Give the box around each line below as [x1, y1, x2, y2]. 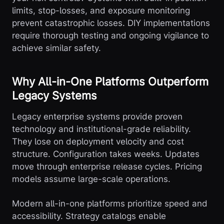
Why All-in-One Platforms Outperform [12, 75, 208, 88]
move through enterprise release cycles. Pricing [12, 161, 202, 172]
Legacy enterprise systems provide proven [12, 111, 182, 122]
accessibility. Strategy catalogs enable [12, 211, 166, 221]
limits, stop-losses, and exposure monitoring [12, 5, 190, 16]
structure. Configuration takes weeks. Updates [12, 149, 199, 159]
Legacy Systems [12, 89, 97, 102]
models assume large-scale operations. [12, 174, 170, 184]
